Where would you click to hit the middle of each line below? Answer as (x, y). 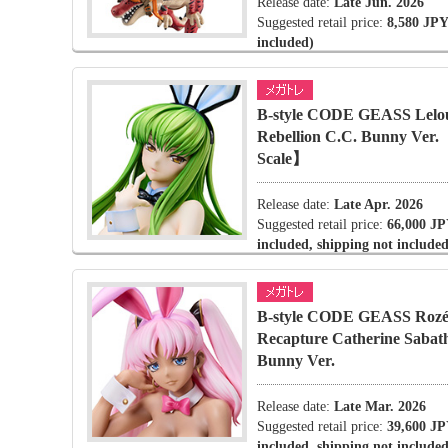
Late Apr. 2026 (378, 204)
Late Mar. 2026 (380, 406)
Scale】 (282, 158)
